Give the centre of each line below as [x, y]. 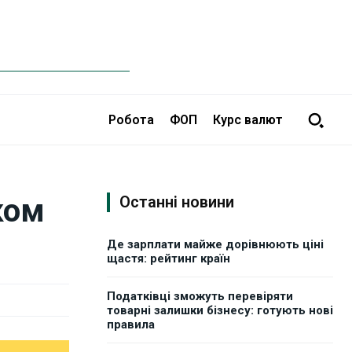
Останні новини [177, 202]
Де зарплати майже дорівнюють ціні [215, 245]
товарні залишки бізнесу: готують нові [220, 311]
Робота [131, 119]
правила [131, 325]
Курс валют [248, 119]
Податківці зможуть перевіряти [200, 297]
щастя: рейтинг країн [169, 259]
